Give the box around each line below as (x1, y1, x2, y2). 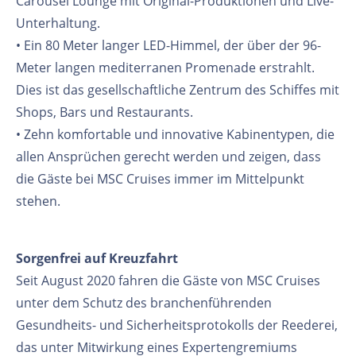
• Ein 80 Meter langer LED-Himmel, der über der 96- (16, 36, 321, 54)
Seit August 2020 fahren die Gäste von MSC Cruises (16, 271, 320, 289)
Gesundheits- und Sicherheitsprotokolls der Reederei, (16, 315, 338, 334)
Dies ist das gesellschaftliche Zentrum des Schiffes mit (16, 80, 339, 99)
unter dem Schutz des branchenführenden (16, 293, 272, 311)
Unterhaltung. (16, 14, 100, 32)
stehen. (16, 192, 60, 210)
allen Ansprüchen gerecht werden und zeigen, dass (16, 147, 321, 165)
